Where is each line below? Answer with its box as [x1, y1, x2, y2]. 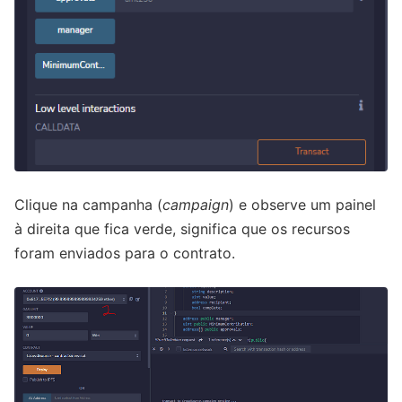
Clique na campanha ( [14, 195, 162, 214]
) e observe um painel [229, 195, 376, 214]
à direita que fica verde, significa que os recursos [14, 219, 350, 238]
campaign [162, 195, 229, 214]
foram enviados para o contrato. [14, 243, 235, 262]
